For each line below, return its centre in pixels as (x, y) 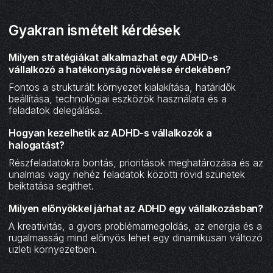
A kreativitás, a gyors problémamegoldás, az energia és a (136, 226)
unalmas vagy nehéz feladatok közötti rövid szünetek (127, 174)
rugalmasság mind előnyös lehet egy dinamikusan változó (136, 237)
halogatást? (37, 145)
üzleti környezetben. (53, 249)
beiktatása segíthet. (51, 186)
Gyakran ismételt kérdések (94, 30)
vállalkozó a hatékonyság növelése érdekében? (120, 70)
